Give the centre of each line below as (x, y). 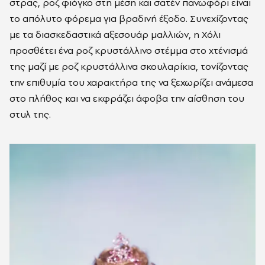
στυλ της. (30, 114)
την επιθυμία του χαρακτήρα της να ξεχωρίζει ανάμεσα (131, 82)
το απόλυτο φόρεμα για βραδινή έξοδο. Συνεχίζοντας (129, 18)
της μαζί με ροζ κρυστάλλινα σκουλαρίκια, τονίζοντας (129, 66)
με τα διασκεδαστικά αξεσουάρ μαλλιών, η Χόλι (115, 34)
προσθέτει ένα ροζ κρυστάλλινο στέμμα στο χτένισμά (129, 50)
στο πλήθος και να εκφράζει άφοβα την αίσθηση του (127, 98)
